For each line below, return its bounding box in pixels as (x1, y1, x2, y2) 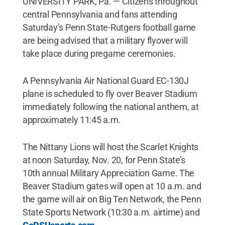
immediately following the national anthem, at (22, 101, 199, 112)
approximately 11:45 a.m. (22, 115, 121, 125)
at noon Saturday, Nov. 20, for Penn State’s (22, 155, 186, 165)
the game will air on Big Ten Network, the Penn (22, 194, 201, 204)
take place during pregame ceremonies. (22, 48, 176, 59)
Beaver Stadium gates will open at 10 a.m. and (22, 181, 201, 191)
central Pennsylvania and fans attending (22, 9, 177, 20)
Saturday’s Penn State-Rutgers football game (22, 22, 196, 33)
